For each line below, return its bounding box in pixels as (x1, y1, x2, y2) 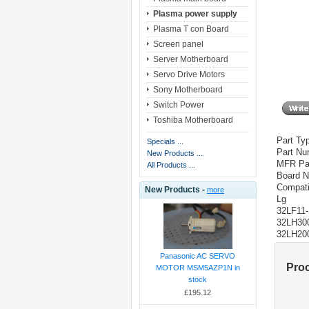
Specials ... (146, 137, 183, 146)
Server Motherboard (152, 54, 228, 65)
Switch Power (152, 100, 204, 110)
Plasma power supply (152, 9, 237, 19)
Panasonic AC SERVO (160, 252, 236, 261)
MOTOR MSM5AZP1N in (155, 263, 240, 272)
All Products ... (146, 161, 195, 170)
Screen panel (152, 39, 203, 50)
